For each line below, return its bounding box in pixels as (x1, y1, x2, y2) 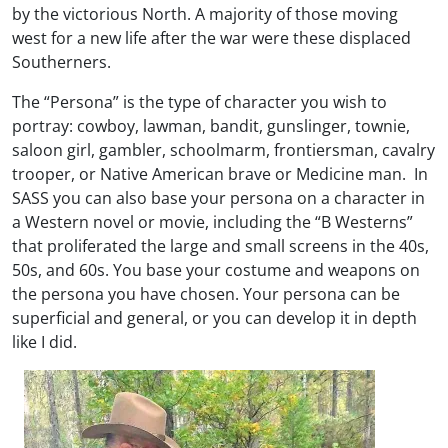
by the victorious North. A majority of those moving (12, 2, 398, 25)
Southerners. (12, 50, 111, 73)
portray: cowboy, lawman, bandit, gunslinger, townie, (12, 114, 410, 137)
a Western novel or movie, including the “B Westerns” (12, 210, 413, 233)
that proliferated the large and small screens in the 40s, (12, 234, 429, 257)
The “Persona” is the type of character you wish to (12, 90, 387, 113)
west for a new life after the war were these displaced (12, 26, 411, 49)
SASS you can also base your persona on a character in (12, 186, 425, 209)
